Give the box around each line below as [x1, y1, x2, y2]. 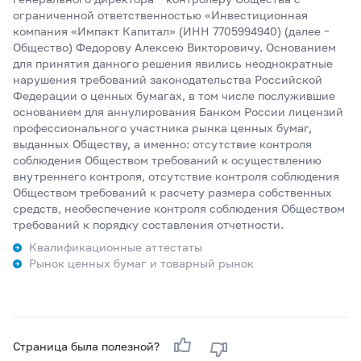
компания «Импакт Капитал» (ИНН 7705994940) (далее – [13, 24, 330, 38]
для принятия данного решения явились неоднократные [13, 56, 333, 70]
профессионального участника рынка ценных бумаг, [13, 121, 312, 135]
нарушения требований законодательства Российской [13, 73, 322, 86]
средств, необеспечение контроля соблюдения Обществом [13, 201, 345, 215]
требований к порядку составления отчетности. [13, 218, 284, 231]
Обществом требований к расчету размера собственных [13, 185, 332, 199]
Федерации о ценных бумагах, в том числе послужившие [13, 89, 335, 102]
